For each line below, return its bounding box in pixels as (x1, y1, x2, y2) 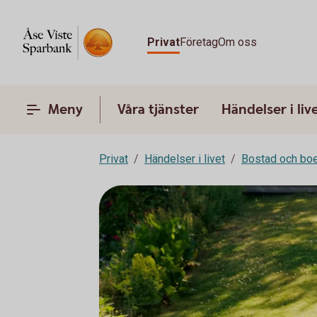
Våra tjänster (117, 100, 199, 119)
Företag (180, 35, 218, 49)
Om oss (218, 35, 257, 49)
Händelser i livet (144, 152, 225, 166)
